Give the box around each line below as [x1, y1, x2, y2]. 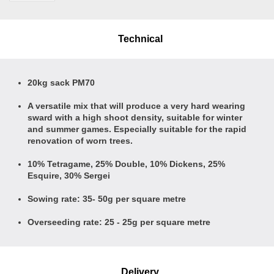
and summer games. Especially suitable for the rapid [28, 124, 246, 134]
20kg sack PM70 [28, 78, 95, 87]
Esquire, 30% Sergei [28, 171, 110, 180]
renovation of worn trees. [28, 136, 133, 146]
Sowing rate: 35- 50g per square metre [28, 194, 186, 204]
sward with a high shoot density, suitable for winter [28, 113, 242, 122]
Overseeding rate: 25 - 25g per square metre [28, 217, 210, 227]
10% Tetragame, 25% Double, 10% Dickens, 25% [28, 159, 225, 169]
